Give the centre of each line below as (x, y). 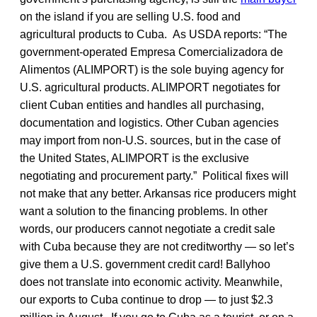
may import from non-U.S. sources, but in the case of (150, 140)
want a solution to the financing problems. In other (144, 211)
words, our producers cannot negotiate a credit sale (148, 229)
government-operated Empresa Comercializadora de (151, 52)
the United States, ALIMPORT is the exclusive (134, 158)
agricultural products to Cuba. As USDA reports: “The (154, 34)
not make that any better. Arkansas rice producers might (158, 193)
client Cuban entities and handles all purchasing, (142, 105)
